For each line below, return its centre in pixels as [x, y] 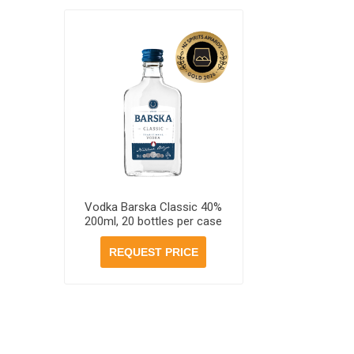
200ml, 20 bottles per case [154, 221]
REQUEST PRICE [153, 252]
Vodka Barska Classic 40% [154, 207]
